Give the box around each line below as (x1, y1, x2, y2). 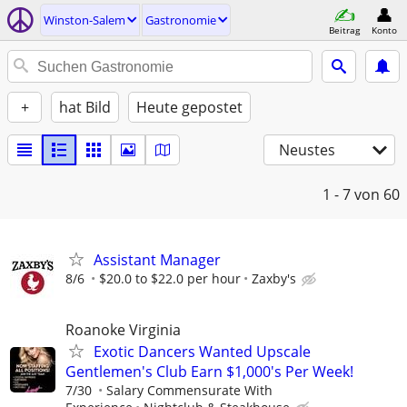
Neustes (279, 140, 335, 160)
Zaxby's (252, 270, 296, 287)
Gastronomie (145, 12, 216, 28)
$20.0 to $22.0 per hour (99, 270, 241, 287)
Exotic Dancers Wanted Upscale (94, 342, 311, 362)
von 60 (354, 184, 400, 204)
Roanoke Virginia (65, 320, 181, 341)
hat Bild (59, 97, 111, 117)
